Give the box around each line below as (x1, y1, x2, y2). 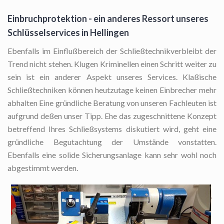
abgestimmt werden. (7, 163, 78, 173)
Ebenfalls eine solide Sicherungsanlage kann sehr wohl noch (7, 150, 216, 160)
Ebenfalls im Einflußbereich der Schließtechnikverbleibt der (7, 46, 216, 56)
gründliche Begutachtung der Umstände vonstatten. (7, 137, 216, 147)
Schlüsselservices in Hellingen (7, 27, 129, 38)
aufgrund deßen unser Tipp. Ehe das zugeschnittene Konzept (7, 111, 216, 121)
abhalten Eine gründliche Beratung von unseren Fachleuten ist (7, 98, 216, 108)
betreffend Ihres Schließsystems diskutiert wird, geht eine (7, 124, 216, 134)
